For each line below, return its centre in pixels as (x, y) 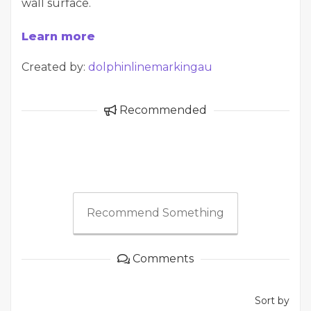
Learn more (58, 36)
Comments (162, 259)
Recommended (162, 110)
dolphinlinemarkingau (150, 67)
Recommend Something (155, 213)
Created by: (55, 67)
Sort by (272, 301)
